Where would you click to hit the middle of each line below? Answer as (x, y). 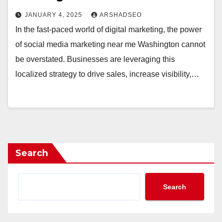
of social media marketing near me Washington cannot (110, 44)
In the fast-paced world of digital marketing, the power (109, 29)
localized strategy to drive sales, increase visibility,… (107, 74)
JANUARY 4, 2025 (55, 15)
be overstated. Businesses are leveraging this (95, 59)
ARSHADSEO (121, 15)
